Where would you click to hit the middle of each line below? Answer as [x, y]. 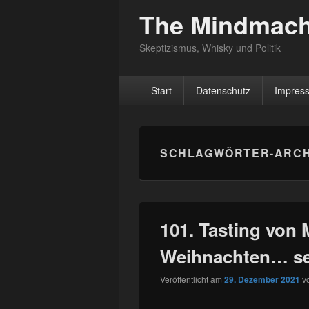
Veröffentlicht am [192, 279]
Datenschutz [223, 90]
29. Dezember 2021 [262, 279]
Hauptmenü [147, 82]
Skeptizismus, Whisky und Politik [210, 48]
